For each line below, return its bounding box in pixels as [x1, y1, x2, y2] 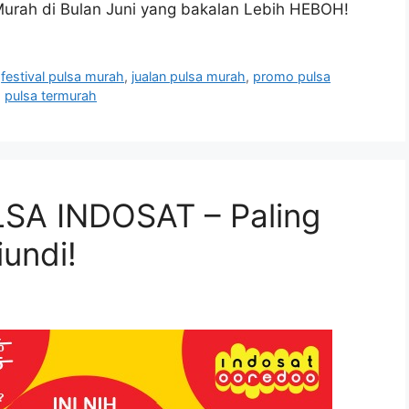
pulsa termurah [5, 87, 97, 103]
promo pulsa [253, 68, 331, 84]
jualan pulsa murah [131, 68, 246, 84]
